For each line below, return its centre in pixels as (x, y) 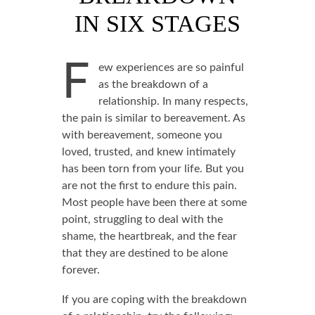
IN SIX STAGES (157, 24)
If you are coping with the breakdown (154, 300)
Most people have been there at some (154, 202)
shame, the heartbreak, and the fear (149, 236)
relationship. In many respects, (173, 101)
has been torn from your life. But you (153, 169)
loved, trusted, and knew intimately (148, 152)
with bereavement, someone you (142, 135)
